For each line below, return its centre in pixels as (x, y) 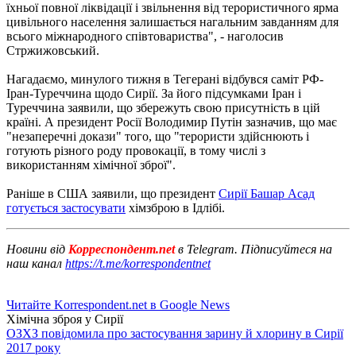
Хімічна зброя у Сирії (65, 319)
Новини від (36, 249)
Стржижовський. (53, 50)
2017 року (33, 347)
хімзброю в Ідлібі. (175, 207)
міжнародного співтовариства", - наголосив (164, 36)
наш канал (36, 263)
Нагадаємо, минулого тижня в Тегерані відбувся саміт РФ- (165, 79)
